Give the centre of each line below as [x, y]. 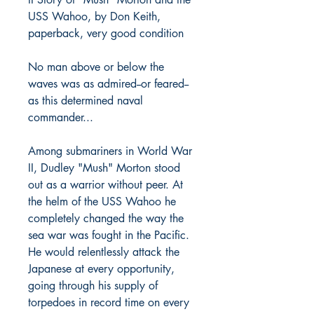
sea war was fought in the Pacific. [109, 235]
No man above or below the [96, 67]
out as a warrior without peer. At [105, 185]
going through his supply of [93, 286]
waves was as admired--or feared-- [108, 84]
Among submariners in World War [110, 151]
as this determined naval [86, 101]
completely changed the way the [106, 218]
